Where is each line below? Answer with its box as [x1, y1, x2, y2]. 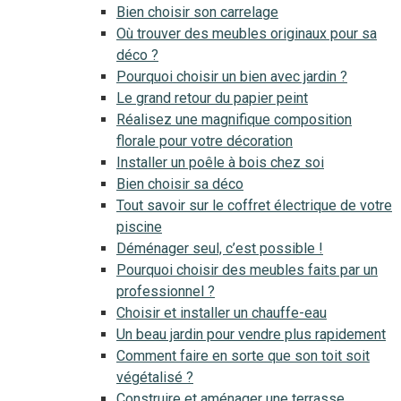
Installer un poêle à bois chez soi [116, 154, 324, 171]
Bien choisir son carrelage [116, 4, 278, 21]
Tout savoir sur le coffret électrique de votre [116, 197, 392, 214]
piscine [116, 218, 162, 235]
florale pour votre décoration [116, 132, 293, 149]
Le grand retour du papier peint [116, 90, 308, 107]
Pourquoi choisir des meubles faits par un [116, 261, 378, 278]
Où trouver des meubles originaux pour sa [116, 25, 377, 42]
